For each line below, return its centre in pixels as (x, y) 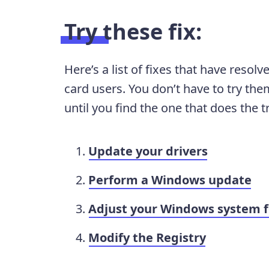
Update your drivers (148, 151)
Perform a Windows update (170, 180)
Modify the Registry (147, 238)
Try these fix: (133, 32)
